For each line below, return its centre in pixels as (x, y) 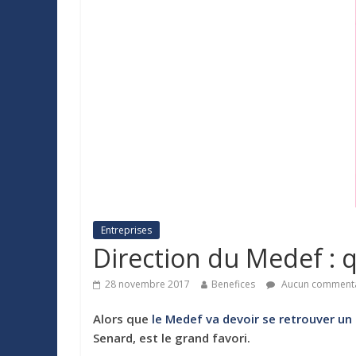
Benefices (233, 284)
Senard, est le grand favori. (172, 338)
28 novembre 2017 (147, 284)
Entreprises (126, 230)
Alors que (121, 319)
